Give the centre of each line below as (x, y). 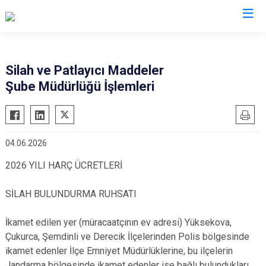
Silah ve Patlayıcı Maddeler (85, 70)
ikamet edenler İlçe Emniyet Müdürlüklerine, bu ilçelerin (119, 251)
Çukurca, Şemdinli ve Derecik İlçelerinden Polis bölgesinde (127, 237)
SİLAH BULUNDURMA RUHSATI (71, 194)
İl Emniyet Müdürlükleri (133, 40)
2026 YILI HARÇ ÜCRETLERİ (64, 165)
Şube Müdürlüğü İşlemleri (80, 86)
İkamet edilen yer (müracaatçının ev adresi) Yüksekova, (118, 222)
